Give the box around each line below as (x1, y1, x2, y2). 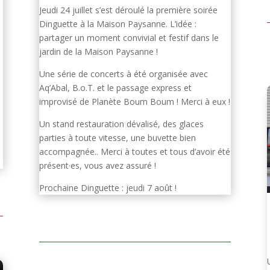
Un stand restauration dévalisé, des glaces (39, 118, 204, 130)
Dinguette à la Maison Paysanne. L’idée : (39, 17, 196, 30)
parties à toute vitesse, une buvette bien (39, 131, 196, 143)
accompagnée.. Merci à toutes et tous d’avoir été (39, 145, 230, 157)
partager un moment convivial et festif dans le (39, 31, 219, 43)
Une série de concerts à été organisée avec (39, 67, 208, 80)
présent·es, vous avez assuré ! (39, 159, 156, 171)
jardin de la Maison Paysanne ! (39, 45, 158, 57)
